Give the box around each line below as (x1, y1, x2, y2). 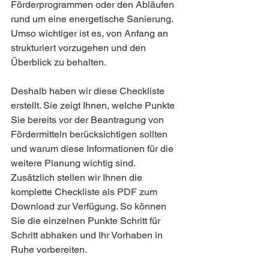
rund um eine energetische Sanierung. (11, 13, 175, 25)
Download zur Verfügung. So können (11, 201, 169, 212)
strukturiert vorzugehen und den (11, 42, 148, 53)
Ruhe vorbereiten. (11, 244, 87, 255)
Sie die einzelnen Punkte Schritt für (11, 215, 163, 226)
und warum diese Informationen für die (11, 143, 176, 154)
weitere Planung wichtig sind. (11, 157, 138, 169)
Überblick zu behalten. (11, 56, 106, 68)
